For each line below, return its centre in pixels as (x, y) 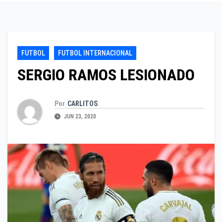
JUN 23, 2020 (79, 116)
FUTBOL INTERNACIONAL (95, 53)
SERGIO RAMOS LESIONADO (106, 75)
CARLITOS (83, 103)
